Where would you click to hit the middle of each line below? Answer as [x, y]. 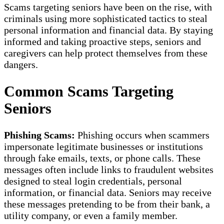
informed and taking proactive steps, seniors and [102, 41]
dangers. [21, 64]
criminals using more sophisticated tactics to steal [106, 18]
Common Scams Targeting [89, 91]
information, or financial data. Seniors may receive [108, 192]
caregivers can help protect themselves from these [106, 53]
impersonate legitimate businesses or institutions [103, 146]
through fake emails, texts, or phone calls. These [102, 158]
